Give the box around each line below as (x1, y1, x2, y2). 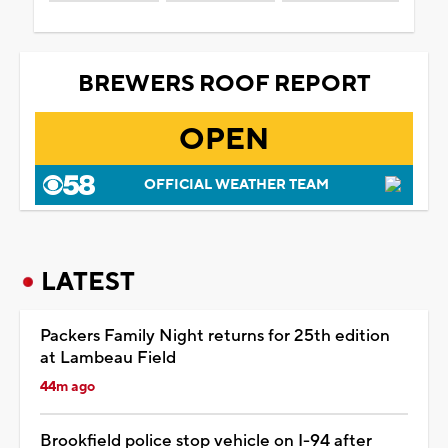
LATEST (41, 265, 135, 298)
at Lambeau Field (40, 346, 176, 369)
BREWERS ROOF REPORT (77, 68, 371, 99)
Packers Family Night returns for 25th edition (40, 324, 390, 347)
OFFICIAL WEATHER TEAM (143, 175, 329, 194)
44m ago (40, 377, 95, 396)
